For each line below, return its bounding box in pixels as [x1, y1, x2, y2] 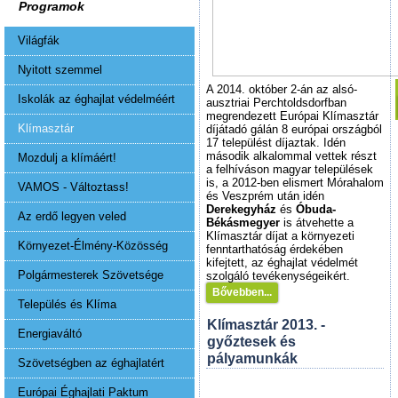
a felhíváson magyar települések [206, 163, 373, 176]
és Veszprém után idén [206, 189, 324, 203]
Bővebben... [212, 286, 272, 298]
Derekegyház [206, 203, 276, 216]
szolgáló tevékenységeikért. [206, 269, 354, 283]
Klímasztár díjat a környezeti [206, 229, 354, 243]
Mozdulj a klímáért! [18, 151, 116, 164]
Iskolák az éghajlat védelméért [18, 92, 175, 106]
